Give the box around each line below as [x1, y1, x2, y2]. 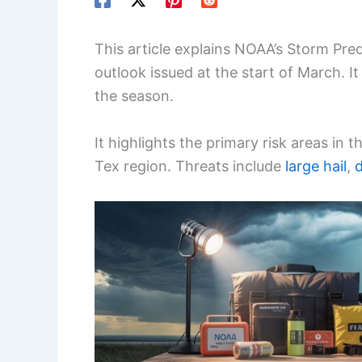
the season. [95, 87, 174, 105]
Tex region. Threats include [95, 158, 285, 175]
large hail [285, 158, 347, 175]
